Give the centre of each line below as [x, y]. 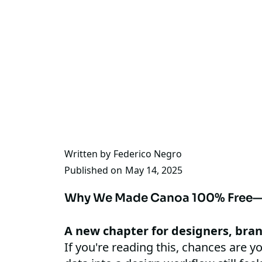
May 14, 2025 [154, 170]
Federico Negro [148, 154]
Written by [88, 154]
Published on [94, 170]
